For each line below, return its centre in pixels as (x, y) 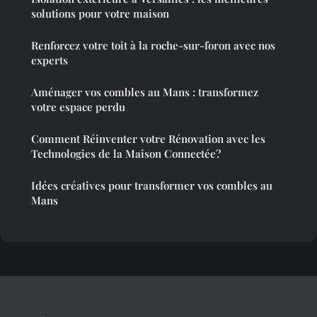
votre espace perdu (78, 107)
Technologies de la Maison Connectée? (126, 154)
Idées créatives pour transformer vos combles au (152, 186)
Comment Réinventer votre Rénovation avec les (148, 139)
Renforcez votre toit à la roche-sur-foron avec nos (153, 46)
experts (50, 60)
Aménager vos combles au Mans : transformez (145, 92)
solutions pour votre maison (100, 14)
